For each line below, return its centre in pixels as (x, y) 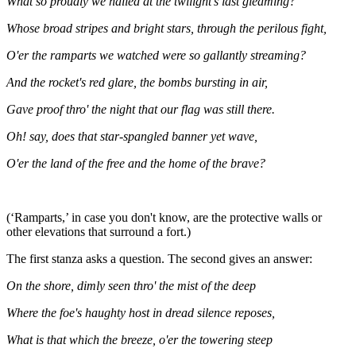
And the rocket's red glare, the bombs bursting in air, (137, 82)
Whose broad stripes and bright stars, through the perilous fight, (166, 28)
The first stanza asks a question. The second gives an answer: (159, 258)
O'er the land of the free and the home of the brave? (136, 163)
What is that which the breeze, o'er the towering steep (139, 339)
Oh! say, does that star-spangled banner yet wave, (132, 136)
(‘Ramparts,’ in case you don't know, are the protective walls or (164, 217)
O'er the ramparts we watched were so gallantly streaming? (156, 55)
